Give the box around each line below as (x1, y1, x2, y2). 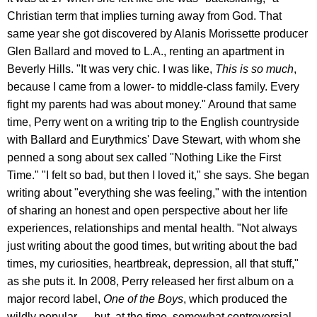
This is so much (215, 63, 294, 76)
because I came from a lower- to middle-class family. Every (7, 81, 299, 93)
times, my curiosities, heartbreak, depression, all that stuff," (7, 258, 299, 270)
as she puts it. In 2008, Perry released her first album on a (7, 275, 294, 288)
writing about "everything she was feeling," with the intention (7, 187, 307, 200)
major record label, (7, 293, 100, 306)
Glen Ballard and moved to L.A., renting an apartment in (7, 45, 284, 58)
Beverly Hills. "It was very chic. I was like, (7, 63, 215, 76)
